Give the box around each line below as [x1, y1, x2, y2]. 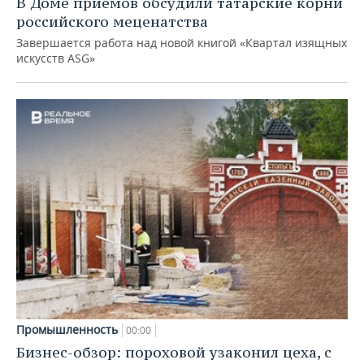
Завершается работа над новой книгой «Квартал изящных [16, 34, 347, 50]
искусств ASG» [16, 50, 95, 66]
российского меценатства [16, 11, 208, 31]
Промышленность [16, 322, 118, 338]
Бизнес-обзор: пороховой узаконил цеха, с [16, 343, 331, 362]
